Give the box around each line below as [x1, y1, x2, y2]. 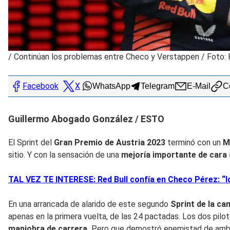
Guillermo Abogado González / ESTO [8, 113, 164, 124]
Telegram [141, 81, 175, 90]
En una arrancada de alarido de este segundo [8, 199, 170, 209]
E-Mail [187, 81, 210, 90]
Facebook [23, 81, 59, 91]
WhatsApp [92, 81, 130, 90]
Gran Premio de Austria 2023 [54, 137, 165, 147]
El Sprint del [8, 137, 54, 147]
